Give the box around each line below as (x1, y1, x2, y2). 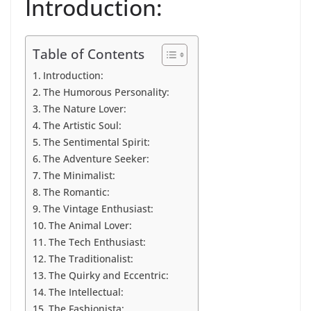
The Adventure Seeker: (42, 152, 149, 166)
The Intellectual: (48, 285, 124, 299)
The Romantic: (42, 185, 110, 199)
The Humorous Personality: (42, 85, 169, 99)
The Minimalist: (42, 169, 115, 183)
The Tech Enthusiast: (48, 235, 146, 249)
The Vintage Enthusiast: (42, 202, 153, 216)
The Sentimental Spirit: (42, 135, 150, 149)
